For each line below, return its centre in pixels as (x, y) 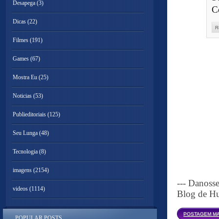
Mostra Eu (25, 77)
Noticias (22, 96)
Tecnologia (25, 152)
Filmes (21, 40)
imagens (22, 170)
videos (20, 189)
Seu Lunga (25, 133)
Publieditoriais (29, 114)
